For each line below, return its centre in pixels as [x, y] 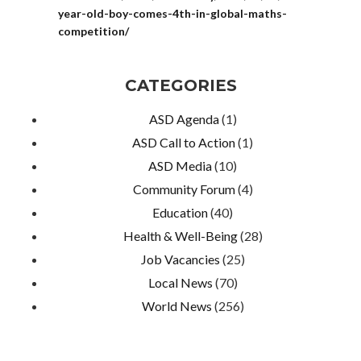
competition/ [94, 31]
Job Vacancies [180, 259]
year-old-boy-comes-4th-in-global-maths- [173, 13]
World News [176, 306]
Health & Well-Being [180, 236]
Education [180, 212]
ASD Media [180, 166]
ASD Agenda [184, 119]
